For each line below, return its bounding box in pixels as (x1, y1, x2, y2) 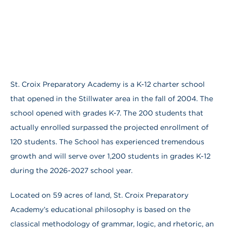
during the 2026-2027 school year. (10, 165, 132, 175)
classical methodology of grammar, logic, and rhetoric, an (10, 219, 214, 228)
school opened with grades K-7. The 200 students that (10, 108, 203, 118)
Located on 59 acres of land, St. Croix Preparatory (10, 190, 188, 200)
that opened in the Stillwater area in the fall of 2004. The (10, 93, 213, 103)
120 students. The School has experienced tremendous (10, 137, 204, 146)
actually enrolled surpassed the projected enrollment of (10, 122, 208, 132)
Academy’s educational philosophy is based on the (10, 204, 190, 214)
